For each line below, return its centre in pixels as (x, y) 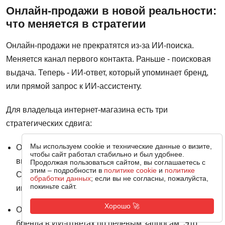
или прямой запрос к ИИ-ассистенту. (74, 86)
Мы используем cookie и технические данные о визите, (121, 146)
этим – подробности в (67, 171)
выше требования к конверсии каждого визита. (104, 161)
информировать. (47, 188)
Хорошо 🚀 (122, 206)
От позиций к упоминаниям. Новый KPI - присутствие (115, 210)
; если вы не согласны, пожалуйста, (150, 179)
